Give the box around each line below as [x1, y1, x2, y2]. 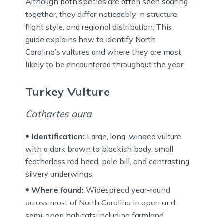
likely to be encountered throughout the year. [25, 60, 185, 69]
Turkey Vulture [25, 84, 110, 99]
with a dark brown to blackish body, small [25, 143, 173, 154]
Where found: [31, 185, 84, 195]
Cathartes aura [25, 108, 92, 120]
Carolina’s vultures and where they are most [25, 47, 181, 57]
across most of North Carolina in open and [25, 197, 175, 207]
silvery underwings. [25, 169, 93, 179]
